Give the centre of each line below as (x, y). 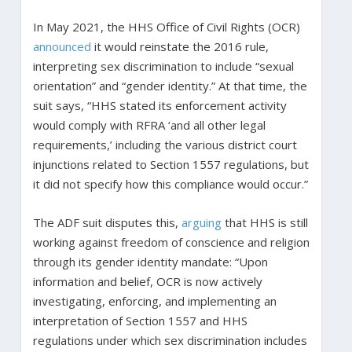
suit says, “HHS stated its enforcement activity (159, 105)
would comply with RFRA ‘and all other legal (149, 125)
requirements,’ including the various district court (165, 144)
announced (62, 46)
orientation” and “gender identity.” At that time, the (170, 85)
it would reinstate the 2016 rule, (180, 46)
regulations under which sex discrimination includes (170, 340)
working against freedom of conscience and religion (171, 242)
